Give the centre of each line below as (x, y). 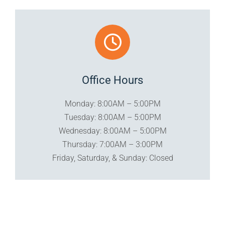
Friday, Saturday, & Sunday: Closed (113, 158)
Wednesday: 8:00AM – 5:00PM (113, 131)
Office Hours (113, 80)
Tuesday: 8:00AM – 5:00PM (113, 117)
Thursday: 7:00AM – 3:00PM (113, 144)
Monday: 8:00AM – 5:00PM (113, 104)
